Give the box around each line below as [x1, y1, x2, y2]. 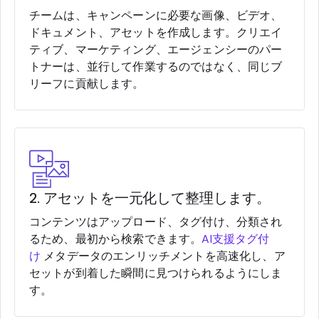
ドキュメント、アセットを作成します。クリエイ [29, 24, 283, 40]
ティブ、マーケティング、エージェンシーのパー [29, 41, 283, 57]
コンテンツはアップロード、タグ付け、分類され [29, 214, 283, 229]
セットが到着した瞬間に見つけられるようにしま [29, 265, 283, 281]
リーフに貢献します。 [29, 75, 145, 91]
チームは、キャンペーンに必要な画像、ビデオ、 [29, 7, 283, 23]
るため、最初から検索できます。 [29, 231, 202, 246]
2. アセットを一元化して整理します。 [29, 188, 271, 207]
